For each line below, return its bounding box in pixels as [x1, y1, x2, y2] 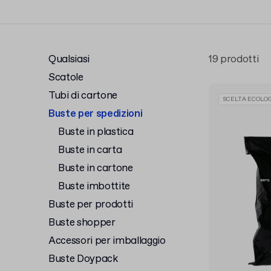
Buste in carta [58, 143, 122, 157]
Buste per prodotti [48, 198, 133, 212]
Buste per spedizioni [48, 107, 143, 121]
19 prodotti [209, 53, 259, 67]
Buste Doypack [48, 252, 118, 266]
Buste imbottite [58, 180, 130, 194]
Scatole [48, 71, 83, 85]
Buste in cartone [58, 162, 133, 175]
